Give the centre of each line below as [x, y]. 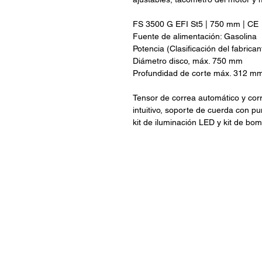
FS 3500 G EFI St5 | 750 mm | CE [196, 24]
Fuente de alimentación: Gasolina [195, 37]
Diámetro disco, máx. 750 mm [188, 61]
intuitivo [146, 110]
